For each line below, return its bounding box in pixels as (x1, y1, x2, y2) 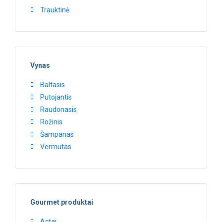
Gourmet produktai (30, 198, 93, 206)
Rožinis (40, 117, 62, 126)
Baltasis (40, 80, 65, 89)
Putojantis (40, 93, 72, 101)
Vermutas (40, 142, 71, 151)
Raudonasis (40, 105, 77, 113)
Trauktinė (40, 5, 69, 14)
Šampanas (40, 130, 74, 138)
